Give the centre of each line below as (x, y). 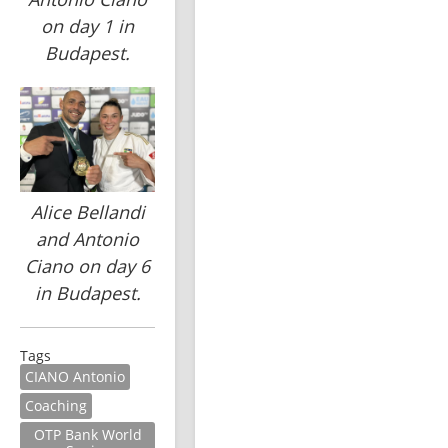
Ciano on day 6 (87, 266)
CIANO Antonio (75, 377)
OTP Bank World (87, 435)
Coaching (56, 406)
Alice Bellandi (87, 212)
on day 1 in (87, 25)
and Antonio (87, 239)
